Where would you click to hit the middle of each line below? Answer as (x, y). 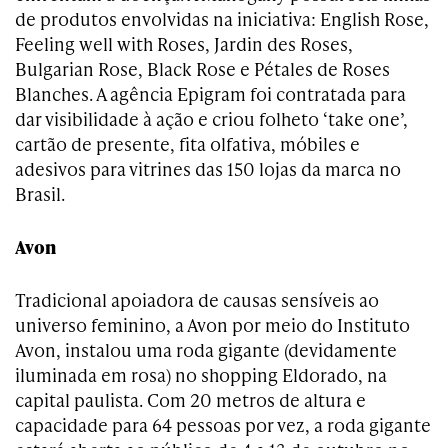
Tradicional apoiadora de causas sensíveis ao (197, 299)
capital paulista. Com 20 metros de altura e (190, 399)
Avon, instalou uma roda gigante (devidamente (206, 349)
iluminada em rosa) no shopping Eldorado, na (201, 374)
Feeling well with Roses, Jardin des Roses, (184, 43)
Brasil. (40, 193)
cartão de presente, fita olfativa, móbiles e (187, 143)
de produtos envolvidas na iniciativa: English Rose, (222, 18)
